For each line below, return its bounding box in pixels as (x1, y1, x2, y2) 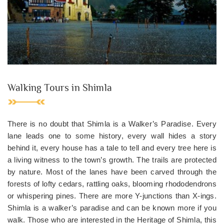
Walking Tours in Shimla (7, 81, 112, 93)
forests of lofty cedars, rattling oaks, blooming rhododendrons (7, 179, 216, 188)
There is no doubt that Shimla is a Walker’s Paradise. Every (7, 119, 216, 128)
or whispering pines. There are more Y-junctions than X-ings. (7, 191, 216, 200)
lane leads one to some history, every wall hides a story (7, 131, 216, 140)
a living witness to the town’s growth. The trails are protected (7, 155, 216, 164)
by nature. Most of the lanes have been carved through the (7, 167, 216, 176)
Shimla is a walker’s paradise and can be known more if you (7, 203, 216, 212)
